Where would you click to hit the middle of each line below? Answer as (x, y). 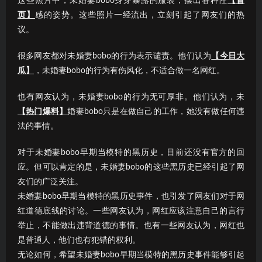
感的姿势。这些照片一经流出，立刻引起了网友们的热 (140, 15)
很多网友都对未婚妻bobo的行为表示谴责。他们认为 (115, 56)
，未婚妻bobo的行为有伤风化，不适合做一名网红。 (129, 70)
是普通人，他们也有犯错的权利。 (79, 240)
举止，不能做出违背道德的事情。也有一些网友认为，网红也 (131, 225)
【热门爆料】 (43, 111)
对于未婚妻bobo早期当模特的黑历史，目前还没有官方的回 (131, 152)
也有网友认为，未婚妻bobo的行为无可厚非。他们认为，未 (131, 97)
